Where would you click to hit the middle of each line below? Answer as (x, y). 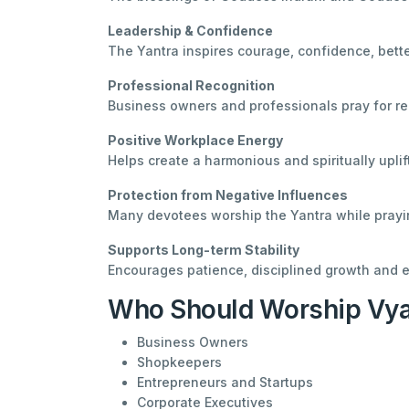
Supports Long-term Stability (204, 249)
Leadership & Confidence (190, 30)
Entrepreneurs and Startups (225, 382)
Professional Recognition (191, 85)
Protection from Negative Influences (228, 194)
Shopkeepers (179, 362)
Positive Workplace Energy (195, 140)
